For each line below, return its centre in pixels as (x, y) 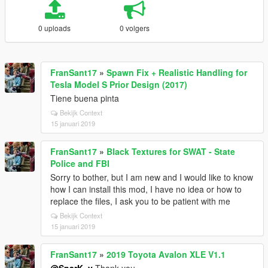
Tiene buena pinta (85, 98)
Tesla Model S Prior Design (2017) (119, 84)
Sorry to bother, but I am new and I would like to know (152, 177)
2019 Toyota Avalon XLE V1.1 (166, 254)
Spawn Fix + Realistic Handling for (177, 72)
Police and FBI (80, 163)
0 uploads (55, 28)
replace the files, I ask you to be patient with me (140, 201)
